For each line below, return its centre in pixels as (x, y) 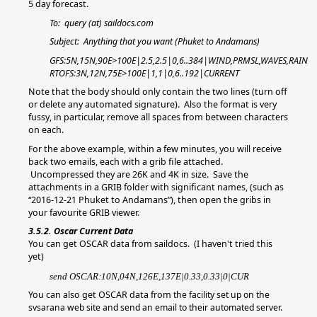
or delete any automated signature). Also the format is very (152, 104)
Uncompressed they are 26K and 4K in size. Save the (138, 174)
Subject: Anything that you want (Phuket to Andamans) (155, 41)
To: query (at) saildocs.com (102, 23)
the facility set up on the (221, 295)
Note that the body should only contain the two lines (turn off (158, 92)
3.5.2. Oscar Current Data (81, 231)
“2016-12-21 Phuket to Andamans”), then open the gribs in (150, 200)
